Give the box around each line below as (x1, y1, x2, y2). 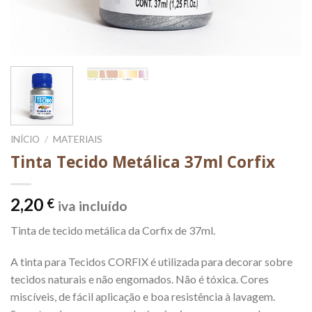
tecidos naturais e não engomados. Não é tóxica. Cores (10, 272, 269, 286)
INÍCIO (10, 133, 40, 145)
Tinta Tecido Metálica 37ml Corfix (10, 150, 275, 173)
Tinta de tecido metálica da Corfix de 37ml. (10, 223, 215, 237)
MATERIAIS (53, 133, 103, 145)
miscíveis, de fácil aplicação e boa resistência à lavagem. (10, 290, 275, 304)
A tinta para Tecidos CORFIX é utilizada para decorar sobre (10, 255, 292, 269)
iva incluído (58, 197, 127, 214)
